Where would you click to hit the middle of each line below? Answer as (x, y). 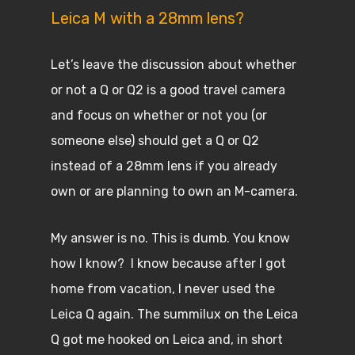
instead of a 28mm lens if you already (164, 166)
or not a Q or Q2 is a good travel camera (168, 90)
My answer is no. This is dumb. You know (170, 238)
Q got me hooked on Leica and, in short (167, 340)
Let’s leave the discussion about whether (174, 65)
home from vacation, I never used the (163, 289)
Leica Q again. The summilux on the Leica (174, 314)
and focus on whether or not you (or (159, 115)
